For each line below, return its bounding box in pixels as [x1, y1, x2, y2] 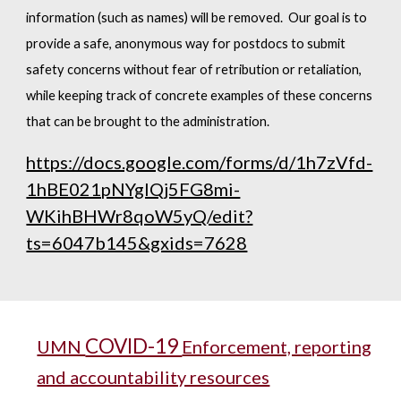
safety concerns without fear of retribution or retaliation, [26, 62, 363, 77]
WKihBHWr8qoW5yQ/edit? [26, 205, 253, 226]
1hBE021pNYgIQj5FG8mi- [26, 178, 241, 200]
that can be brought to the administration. [26, 114, 270, 129]
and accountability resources [37, 366, 270, 388]
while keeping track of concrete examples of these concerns [26, 88, 373, 103]
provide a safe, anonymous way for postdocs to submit [26, 36, 346, 51]
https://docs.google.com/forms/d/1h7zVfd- [26, 151, 373, 173]
